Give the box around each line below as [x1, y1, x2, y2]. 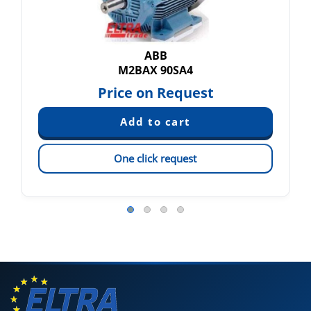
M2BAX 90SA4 [118, 62, 193, 78]
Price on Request [97, 83, 214, 103]
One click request [114, 151, 197, 166]
